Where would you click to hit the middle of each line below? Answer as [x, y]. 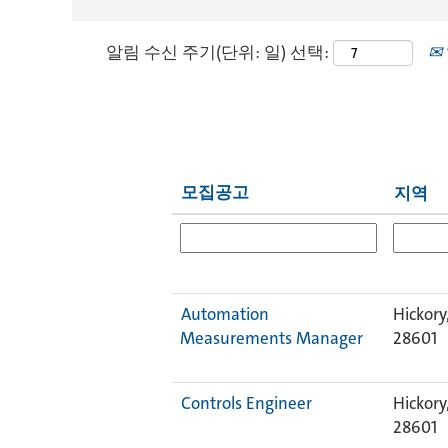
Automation [225, 314]
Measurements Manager [271, 338]
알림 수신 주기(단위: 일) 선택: [217, 52]
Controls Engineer [246, 403]
